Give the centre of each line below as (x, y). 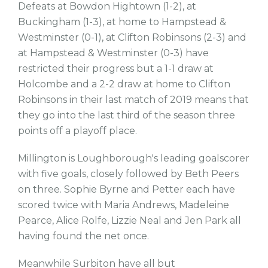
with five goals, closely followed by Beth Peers (128, 174)
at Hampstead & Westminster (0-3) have (113, 53)
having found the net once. (83, 236)
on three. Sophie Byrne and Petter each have (127, 189)
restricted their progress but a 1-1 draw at (116, 68)
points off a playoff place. (77, 131)
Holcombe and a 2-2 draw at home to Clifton (124, 84)
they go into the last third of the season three (127, 115)
